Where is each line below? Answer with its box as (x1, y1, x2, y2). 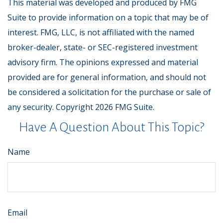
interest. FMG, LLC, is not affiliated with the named (7, 27, 194, 38)
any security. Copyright (7, 102, 95, 112)
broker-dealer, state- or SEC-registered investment (7, 42, 198, 53)
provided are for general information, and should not (7, 72, 206, 83)
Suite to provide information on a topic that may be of (7, 12, 209, 23)
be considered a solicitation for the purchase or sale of (7, 87, 211, 98)
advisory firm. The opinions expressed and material (7, 57, 198, 68)
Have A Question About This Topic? (18, 120, 205, 134)
